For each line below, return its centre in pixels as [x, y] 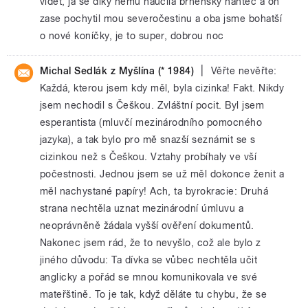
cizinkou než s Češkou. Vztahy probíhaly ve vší [148, 157]
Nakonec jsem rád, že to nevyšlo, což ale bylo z [151, 243]
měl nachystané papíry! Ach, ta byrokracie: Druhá [154, 191]
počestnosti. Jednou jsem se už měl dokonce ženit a [162, 174]
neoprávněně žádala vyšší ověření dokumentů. [147, 225]
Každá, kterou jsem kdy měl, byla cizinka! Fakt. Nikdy [162, 88]
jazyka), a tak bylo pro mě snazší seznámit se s [148, 140]
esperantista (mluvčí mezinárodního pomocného [151, 122]
